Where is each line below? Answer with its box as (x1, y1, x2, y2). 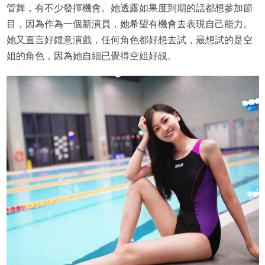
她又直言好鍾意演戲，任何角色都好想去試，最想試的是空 (6, 34, 253, 45)
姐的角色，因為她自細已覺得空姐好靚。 (6, 50, 177, 61)
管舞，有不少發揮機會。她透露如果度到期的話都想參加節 (6, 2, 253, 13)
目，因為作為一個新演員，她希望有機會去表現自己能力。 (6, 18, 253, 29)
